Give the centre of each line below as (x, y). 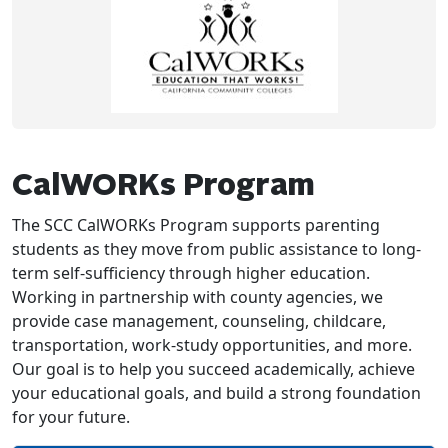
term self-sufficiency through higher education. (191, 273)
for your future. (71, 417)
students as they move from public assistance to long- (216, 249)
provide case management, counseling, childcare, (199, 321)
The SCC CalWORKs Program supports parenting (196, 225)
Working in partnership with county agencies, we (197, 297)
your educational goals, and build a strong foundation (216, 393)
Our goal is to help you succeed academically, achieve (213, 369)
